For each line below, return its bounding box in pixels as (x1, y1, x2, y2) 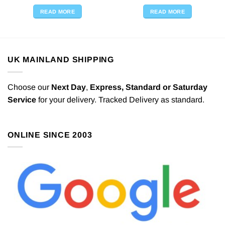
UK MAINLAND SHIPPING (8, 55, 114, 64)
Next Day (51, 82, 86, 91)
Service (8, 95, 36, 104)
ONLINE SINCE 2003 (8, 130, 92, 139)
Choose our (8, 82, 51, 91)
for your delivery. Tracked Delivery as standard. (36, 95, 204, 104)
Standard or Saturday (126, 82, 207, 91)
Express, (90, 82, 126, 91)
